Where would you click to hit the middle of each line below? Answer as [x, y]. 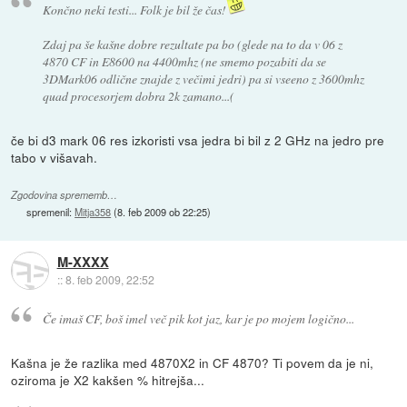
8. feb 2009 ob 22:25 [163, 212]
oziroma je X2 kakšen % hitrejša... [108, 379]
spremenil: [51, 212]
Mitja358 [93, 212]
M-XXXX [83, 261]
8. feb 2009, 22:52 [109, 279]
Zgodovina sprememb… [65, 195]
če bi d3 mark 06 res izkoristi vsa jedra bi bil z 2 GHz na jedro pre [198, 140]
